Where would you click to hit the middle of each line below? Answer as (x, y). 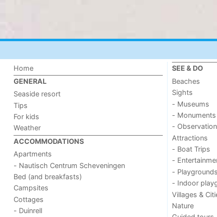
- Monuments (194, 115)
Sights (182, 93)
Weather (27, 128)
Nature (183, 205)
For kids (27, 117)
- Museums (190, 104)
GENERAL (30, 81)
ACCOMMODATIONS (49, 141)
